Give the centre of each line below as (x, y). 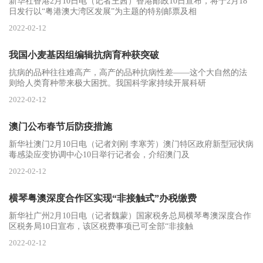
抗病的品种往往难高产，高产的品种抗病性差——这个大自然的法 (128, 73)
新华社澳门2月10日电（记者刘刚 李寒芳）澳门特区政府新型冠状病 (131, 144)
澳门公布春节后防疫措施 (60, 127)
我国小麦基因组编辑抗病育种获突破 (84, 55)
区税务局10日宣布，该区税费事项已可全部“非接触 (101, 226)
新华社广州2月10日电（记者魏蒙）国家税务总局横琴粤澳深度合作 (130, 216)
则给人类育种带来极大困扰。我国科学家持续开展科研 (107, 83)
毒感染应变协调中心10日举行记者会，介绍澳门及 (99, 155)
